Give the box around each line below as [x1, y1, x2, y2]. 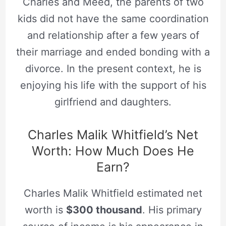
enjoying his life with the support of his [20, 79, 206, 91]
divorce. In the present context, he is [25, 62, 201, 75]
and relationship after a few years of [27, 29, 199, 41]
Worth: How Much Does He [32, 143, 194, 158]
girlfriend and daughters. [54, 95, 172, 108]
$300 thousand [66, 203, 142, 216]
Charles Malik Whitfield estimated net [24, 187, 202, 199]
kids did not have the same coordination [17, 12, 209, 25]
